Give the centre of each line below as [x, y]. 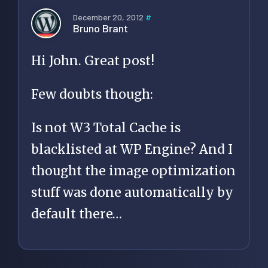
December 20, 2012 [109, 17]
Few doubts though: [92, 95]
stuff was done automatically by [132, 193]
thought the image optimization [133, 171]
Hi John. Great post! [93, 61]
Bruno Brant [100, 28]
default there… [77, 214]
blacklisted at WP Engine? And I [132, 150]
